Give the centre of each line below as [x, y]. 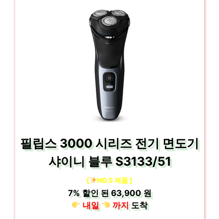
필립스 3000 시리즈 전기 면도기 [109, 143]
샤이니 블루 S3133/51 [109, 161]
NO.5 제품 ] [115, 180]
